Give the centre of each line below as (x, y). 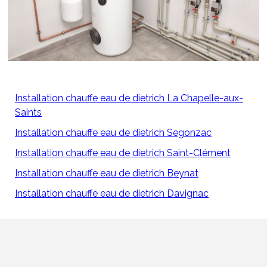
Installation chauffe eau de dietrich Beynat (107, 173)
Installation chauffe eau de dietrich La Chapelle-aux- (129, 98)
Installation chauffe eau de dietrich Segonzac (113, 133)
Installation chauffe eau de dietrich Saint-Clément (123, 153)
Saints (28, 113)
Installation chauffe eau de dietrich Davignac (112, 194)
